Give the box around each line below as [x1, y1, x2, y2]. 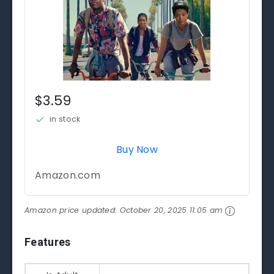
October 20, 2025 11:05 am [119, 204, 223, 215]
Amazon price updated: [24, 204, 120, 215]
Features [24, 235, 71, 248]
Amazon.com [35, 168, 100, 182]
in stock [50, 113, 81, 124]
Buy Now [116, 142, 158, 157]
